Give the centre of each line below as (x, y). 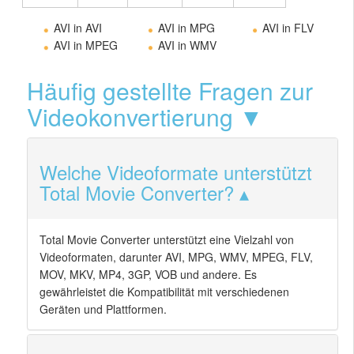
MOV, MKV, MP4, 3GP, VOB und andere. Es (149, 275)
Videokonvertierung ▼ (145, 117)
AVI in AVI (77, 28)
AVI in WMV (187, 45)
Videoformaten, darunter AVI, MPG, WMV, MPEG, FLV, (177, 257)
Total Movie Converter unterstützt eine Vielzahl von (167, 240)
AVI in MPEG (85, 45)
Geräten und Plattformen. (104, 309)
